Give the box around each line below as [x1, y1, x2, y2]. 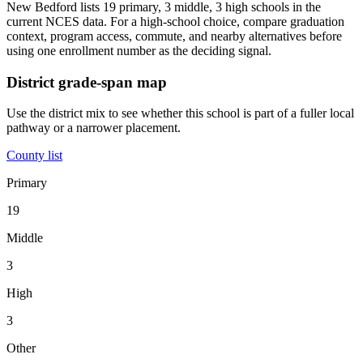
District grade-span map [6, 73, 167, 91]
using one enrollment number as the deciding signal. [6, 43, 271, 58]
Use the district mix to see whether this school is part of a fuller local [6, 106, 354, 121]
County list [6, 148, 62, 163]
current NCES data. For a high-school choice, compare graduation [6, 14, 344, 28]
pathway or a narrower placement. [6, 121, 181, 135]
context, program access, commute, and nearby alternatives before [6, 28, 342, 43]
